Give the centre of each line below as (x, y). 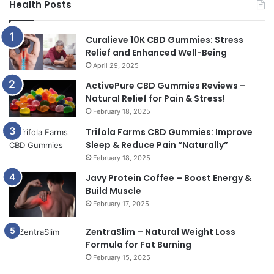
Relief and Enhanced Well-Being (156, 52)
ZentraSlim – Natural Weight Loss (161, 232)
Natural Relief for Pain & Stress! (155, 98)
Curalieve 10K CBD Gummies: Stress (165, 39)
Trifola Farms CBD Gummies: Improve (169, 132)
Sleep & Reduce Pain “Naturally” (157, 145)
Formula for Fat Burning (139, 245)
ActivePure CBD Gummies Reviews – (166, 85)
